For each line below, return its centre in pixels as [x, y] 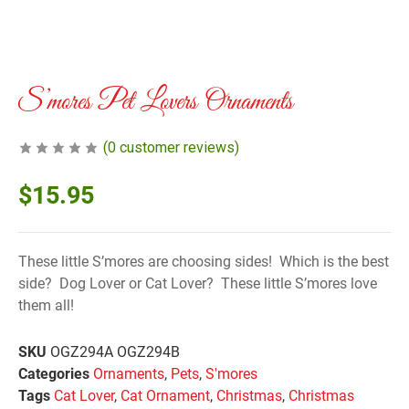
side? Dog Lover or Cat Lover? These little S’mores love [198, 284]
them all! [46, 306]
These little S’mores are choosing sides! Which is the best [204, 262]
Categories [54, 374]
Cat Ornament [165, 396]
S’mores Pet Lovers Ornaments [156, 103]
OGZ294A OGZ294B [115, 352]
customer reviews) [178, 148]
